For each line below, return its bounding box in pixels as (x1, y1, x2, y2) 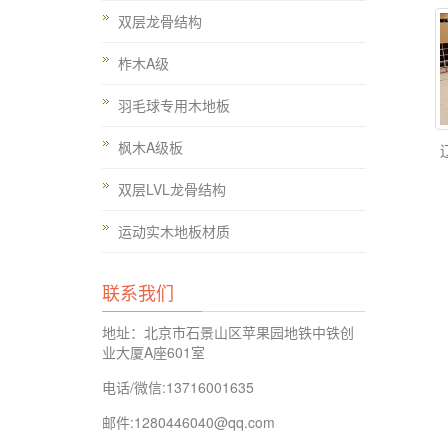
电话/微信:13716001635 (102, 377, 254, 397)
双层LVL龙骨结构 (118, 179, 226, 199)
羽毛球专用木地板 (118, 95, 230, 115)
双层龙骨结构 (118, 11, 202, 31)
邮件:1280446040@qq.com (102, 412, 275, 432)
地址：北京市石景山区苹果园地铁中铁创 (102, 322, 354, 342)
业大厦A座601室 (102, 342, 205, 362)
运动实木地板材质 (118, 221, 230, 241)
